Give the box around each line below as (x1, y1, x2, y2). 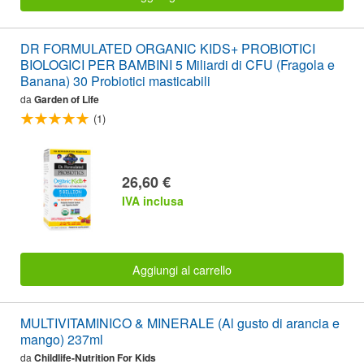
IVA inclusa (122, 193, 184, 210)
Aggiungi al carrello (132, 260, 232, 278)
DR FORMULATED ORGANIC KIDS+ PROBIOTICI (20, 39, 315, 58)
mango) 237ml (20, 329, 103, 349)
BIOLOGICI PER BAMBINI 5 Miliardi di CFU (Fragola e (20, 55, 335, 75)
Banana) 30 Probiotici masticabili (20, 71, 210, 91)
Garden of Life (34, 92, 99, 107)
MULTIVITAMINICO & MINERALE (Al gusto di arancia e (20, 313, 340, 332)
